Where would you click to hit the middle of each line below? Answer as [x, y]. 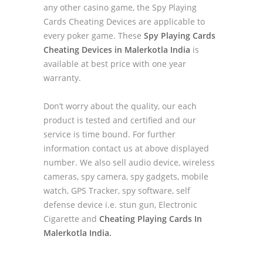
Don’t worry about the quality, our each [120, 106]
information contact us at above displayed [126, 149]
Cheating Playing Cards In [151, 219]
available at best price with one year [115, 64]
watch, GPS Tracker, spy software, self [117, 191]
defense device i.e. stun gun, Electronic [120, 205]
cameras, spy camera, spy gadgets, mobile [126, 177]
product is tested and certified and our [120, 120]
